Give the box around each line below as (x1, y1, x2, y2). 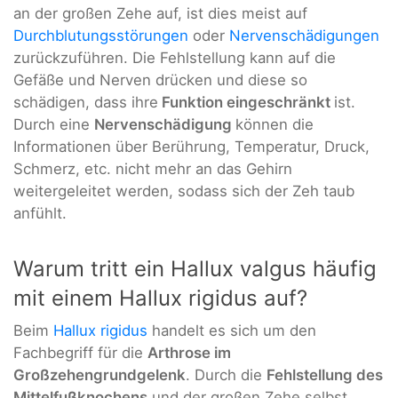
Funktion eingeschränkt (158, 93, 334, 112)
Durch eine (13, 115, 94, 134)
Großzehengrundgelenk (13, 365, 186, 384)
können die (235, 115, 314, 134)
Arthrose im (147, 343, 231, 362)
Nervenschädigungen (229, 27, 379, 45)
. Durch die (186, 365, 267, 384)
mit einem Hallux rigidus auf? (13, 284, 307, 311)
